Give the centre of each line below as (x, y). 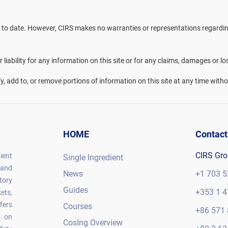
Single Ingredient (93, 158)
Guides (76, 190)
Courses (78, 206)
